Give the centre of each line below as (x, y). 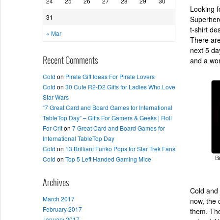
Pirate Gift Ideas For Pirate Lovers (110, 76)
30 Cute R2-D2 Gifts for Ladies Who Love (120, 86)
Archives (56, 183)
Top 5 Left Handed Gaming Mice (108, 159)
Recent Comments (70, 61)
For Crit (53, 128)
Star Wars (56, 97)
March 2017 (59, 198)
